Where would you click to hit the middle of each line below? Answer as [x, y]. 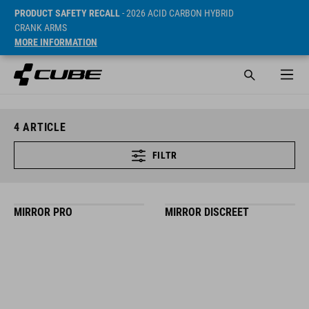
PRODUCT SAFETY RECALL [67, 13]
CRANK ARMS [41, 28]
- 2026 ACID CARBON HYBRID [177, 13]
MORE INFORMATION [56, 42]
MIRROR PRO [43, 212]
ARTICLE [43, 127]
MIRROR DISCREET [207, 212]
